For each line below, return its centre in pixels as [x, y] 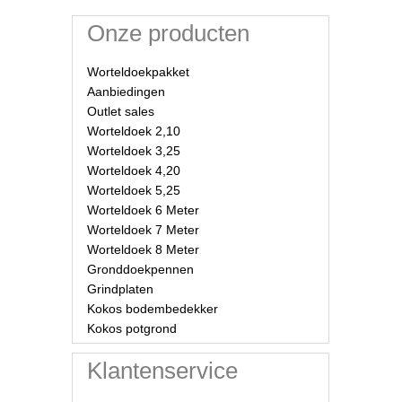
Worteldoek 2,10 [133, 131]
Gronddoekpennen [140, 269]
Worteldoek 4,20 [133, 170]
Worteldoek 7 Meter [143, 229]
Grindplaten [120, 288]
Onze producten [168, 33]
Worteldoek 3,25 [133, 150]
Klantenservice [162, 371]
